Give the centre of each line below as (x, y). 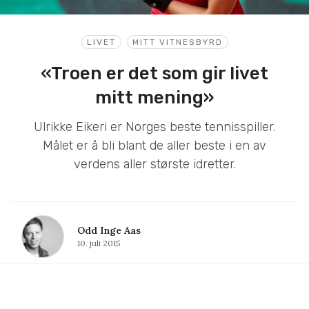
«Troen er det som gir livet (154, 73)
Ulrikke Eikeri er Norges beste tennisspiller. (154, 127)
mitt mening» (154, 97)
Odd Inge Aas (109, 230)
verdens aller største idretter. (154, 164)
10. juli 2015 (99, 243)
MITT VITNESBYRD (177, 42)
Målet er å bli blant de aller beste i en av (154, 145)
